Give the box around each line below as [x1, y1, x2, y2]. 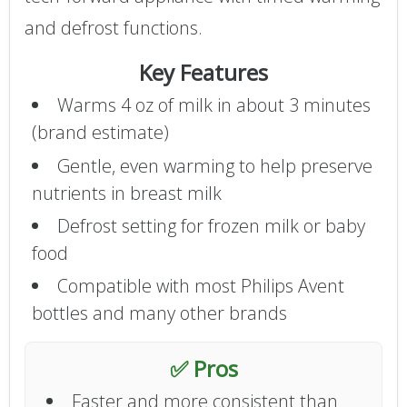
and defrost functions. [25, 15, 203, 40]
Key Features [139, 57, 268, 88]
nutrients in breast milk [31, 180, 222, 205]
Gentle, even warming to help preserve [56, 153, 372, 178]
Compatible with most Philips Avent [56, 273, 344, 299]
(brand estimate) [31, 120, 169, 145]
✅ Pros [169, 353, 238, 384]
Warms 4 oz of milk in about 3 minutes [56, 93, 371, 118]
